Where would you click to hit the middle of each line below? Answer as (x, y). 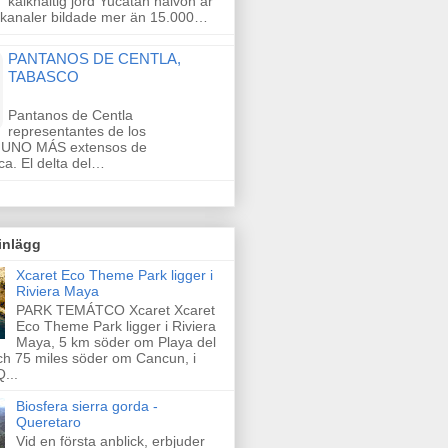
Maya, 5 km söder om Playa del (115, 341)
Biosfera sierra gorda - (86, 405)
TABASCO (43, 76)
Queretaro (48, 421)
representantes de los (77, 130)
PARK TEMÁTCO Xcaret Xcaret (115, 309)
